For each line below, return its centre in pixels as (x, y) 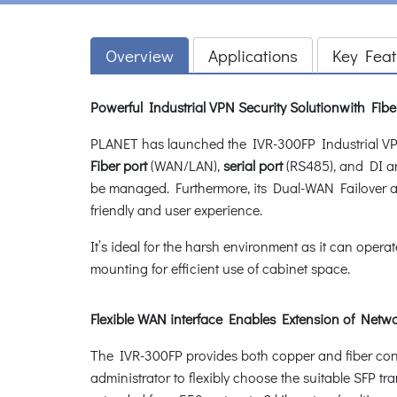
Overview (140, 55)
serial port (253, 165)
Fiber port (119, 165)
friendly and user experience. (178, 209)
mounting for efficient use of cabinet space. (220, 268)
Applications (253, 55)
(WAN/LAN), (185, 165)
